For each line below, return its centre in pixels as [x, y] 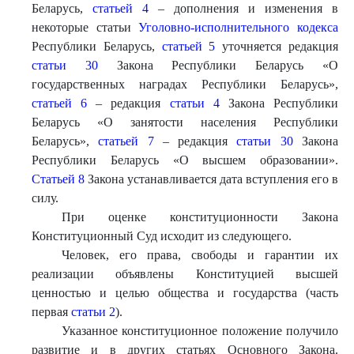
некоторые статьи [85, 27]
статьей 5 [188, 46]
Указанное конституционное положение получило [200, 331]
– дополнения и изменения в [243, 8]
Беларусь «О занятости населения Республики [185, 122]
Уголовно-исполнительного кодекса [239, 27]
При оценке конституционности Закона [200, 217]
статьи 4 [194, 103]
